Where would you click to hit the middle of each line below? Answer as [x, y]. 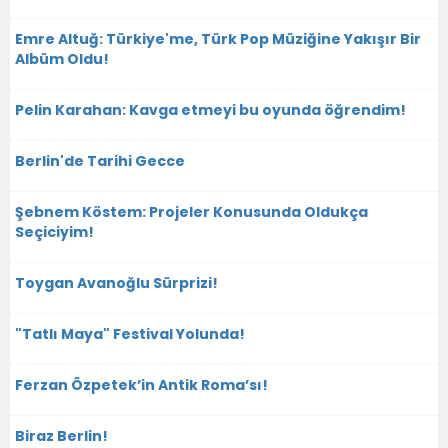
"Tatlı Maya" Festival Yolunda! [130, 333]
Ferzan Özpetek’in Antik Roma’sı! [141, 384]
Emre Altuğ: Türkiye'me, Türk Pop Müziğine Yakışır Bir [218, 38]
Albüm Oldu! [62, 58]
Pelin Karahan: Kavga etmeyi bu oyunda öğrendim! [210, 109]
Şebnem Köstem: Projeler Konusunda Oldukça [191, 211]
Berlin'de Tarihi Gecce [100, 160]
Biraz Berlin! [61, 435]
